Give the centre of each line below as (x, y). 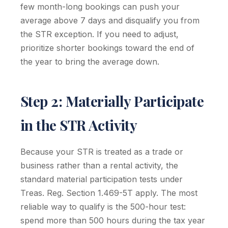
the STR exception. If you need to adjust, (99, 34)
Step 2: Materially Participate (112, 101)
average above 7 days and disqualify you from (110, 20)
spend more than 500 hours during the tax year (113, 220)
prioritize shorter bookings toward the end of (107, 48)
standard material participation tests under (102, 179)
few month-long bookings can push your (100, 7)
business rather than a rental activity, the (99, 165)
